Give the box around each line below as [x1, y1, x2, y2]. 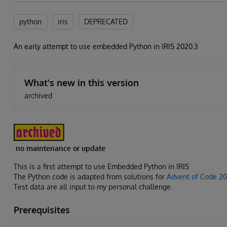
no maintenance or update [14, 144, 105, 153]
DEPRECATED [84, 17, 128, 26]
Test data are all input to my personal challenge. [14, 182, 172, 192]
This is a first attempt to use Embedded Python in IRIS [14, 162, 189, 171]
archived [24, 91, 52, 100]
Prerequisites [14, 204, 70, 216]
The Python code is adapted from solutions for [14, 172, 167, 181]
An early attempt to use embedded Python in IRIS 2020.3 [14, 42, 198, 51]
